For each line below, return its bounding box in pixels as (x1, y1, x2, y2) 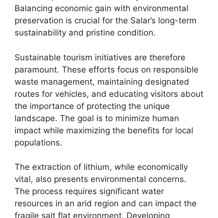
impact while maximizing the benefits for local (15, 125, 193, 135)
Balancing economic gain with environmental (15, 3, 188, 13)
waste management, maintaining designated (15, 76, 189, 87)
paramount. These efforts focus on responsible (15, 64, 199, 74)
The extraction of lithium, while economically (15, 162, 188, 172)
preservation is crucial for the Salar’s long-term (15, 16, 197, 25)
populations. (15, 137, 62, 147)
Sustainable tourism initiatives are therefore (15, 52, 185, 62)
